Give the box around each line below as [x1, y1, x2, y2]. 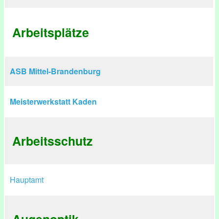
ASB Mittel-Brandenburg [10, 66, 101, 77]
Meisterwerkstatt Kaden [10, 96, 97, 107]
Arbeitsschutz [12, 132, 93, 150]
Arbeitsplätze [12, 23, 89, 41]
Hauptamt [10, 174, 44, 185]
